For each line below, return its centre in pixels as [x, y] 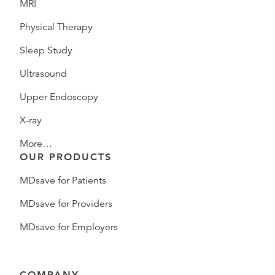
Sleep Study [46, 51]
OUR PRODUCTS [66, 157]
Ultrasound [43, 74]
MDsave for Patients [63, 181]
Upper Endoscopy [59, 97]
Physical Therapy [56, 27]
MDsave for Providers [66, 204]
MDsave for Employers [69, 227]
